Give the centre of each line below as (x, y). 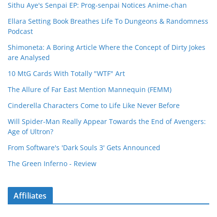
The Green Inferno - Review (52, 163)
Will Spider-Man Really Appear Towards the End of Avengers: (107, 121)
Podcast (20, 31)
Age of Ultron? (31, 131)
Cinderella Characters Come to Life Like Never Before (94, 105)
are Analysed (29, 57)
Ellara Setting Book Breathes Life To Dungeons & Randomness (108, 21)
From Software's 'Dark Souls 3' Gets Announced (84, 147)
